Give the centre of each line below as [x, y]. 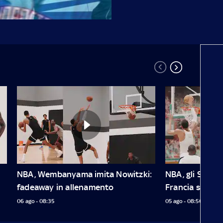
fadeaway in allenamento [65, 187]
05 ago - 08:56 [184, 201]
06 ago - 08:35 [36, 201]
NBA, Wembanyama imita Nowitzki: [85, 174]
